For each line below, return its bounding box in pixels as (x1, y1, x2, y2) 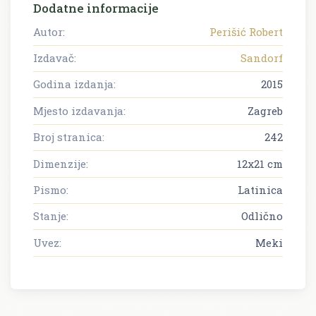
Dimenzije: (33, 156, 88, 171)
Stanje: (33, 209, 68, 224)
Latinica (238, 183, 283, 197)
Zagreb (248, 103, 283, 118)
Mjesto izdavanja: (33, 103, 126, 118)
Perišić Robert (209, 24, 283, 39)
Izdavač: (33, 51, 76, 66)
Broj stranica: (33, 130, 104, 145)
